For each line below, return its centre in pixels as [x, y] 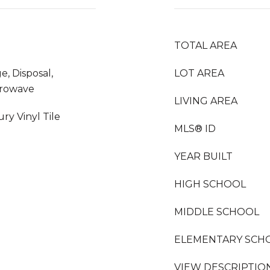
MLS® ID [195, 129]
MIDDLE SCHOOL [217, 212]
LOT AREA [199, 73]
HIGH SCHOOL [210, 184]
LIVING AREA [206, 101]
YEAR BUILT [203, 156]
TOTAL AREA [206, 46]
